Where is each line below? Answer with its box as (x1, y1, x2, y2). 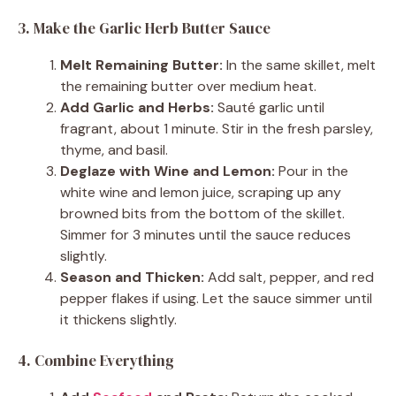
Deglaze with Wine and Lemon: (60, 161, 275, 180)
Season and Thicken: (60, 267, 204, 286)
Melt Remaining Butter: (60, 55, 223, 74)
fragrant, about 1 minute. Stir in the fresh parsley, (60, 118, 373, 138)
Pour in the (275, 161, 348, 180)
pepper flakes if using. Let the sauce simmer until (60, 288, 372, 308)
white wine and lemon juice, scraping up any (60, 182, 341, 202)
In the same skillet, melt (223, 55, 376, 74)
